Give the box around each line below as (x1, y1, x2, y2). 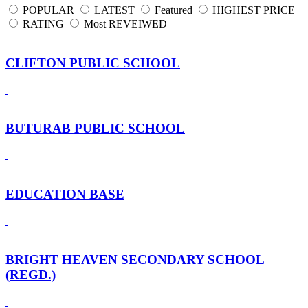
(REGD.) (5, 267, 56, 283)
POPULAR (23, 4, 74, 16)
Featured (155, 4, 192, 16)
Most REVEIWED (84, 18, 167, 30)
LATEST (94, 4, 135, 16)
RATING (23, 18, 64, 30)
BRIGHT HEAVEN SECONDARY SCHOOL (5, 252, 265, 267)
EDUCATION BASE (5, 186, 124, 201)
